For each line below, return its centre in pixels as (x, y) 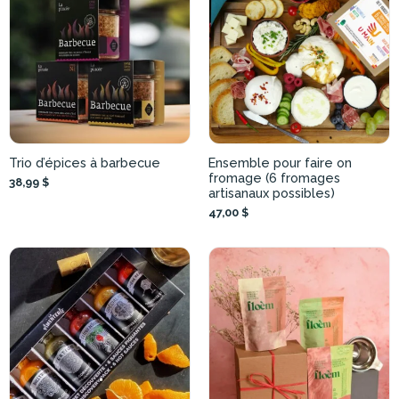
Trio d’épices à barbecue (85, 163)
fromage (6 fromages (274, 178)
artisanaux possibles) (272, 193)
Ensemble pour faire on (280, 163)
